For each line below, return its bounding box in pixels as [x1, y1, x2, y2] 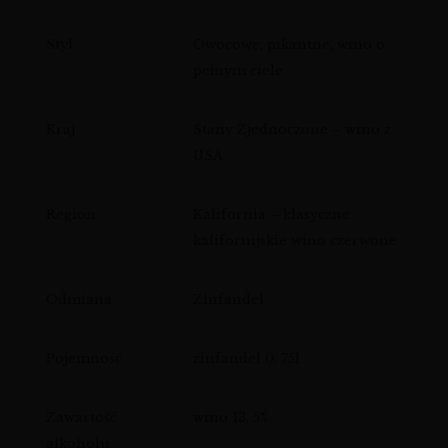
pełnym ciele [193, 61, 283, 79]
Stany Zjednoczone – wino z [193, 120, 391, 138]
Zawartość [46, 408, 117, 426]
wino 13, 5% [193, 408, 268, 426]
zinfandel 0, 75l [193, 349, 300, 367]
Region [46, 205, 96, 223]
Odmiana [46, 290, 112, 308]
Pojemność [46, 349, 122, 367]
